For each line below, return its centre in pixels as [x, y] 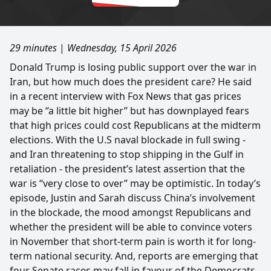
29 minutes [33, 47]
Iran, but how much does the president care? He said [131, 81]
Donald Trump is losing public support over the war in [133, 67]
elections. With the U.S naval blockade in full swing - [128, 139]
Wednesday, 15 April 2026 [122, 47]
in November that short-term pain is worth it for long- [133, 241]
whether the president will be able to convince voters [131, 227]
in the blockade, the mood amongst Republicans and [130, 212]
